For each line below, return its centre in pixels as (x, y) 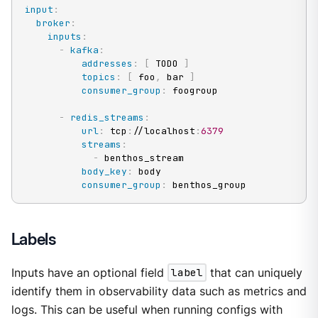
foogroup (192, 90)
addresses (107, 63)
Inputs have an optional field (89, 273)
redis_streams (107, 117)
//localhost (164, 131)
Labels (33, 239)
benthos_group (206, 185)
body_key (104, 171)
